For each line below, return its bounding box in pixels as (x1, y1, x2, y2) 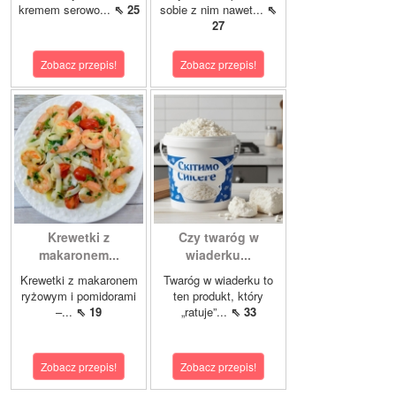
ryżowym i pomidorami (21, 287, 136, 304)
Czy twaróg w (178, 228, 259, 246)
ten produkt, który (173, 287, 263, 304)
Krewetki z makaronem (19, 271, 138, 288)
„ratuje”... (180, 303, 231, 320)
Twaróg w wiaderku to (164, 271, 273, 288)
